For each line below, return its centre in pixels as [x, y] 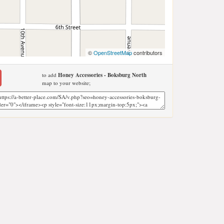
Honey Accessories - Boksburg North [102, 75]
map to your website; [66, 83]
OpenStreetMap [113, 52]
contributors [147, 52]
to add [50, 75]
